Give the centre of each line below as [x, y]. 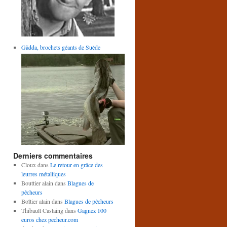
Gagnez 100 [92, 210]
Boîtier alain [35, 201]
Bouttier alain [37, 183]
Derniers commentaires [53, 155]
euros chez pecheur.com [49, 219]
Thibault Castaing [42, 210]
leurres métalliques [43, 174]
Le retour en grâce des [76, 164]
